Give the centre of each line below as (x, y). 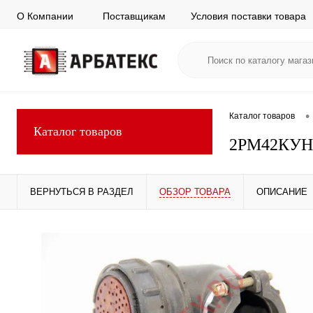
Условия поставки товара (248, 16)
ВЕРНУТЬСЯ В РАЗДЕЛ (82, 192)
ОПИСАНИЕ (282, 192)
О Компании (45, 16)
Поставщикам (134, 16)
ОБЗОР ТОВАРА (195, 192)
